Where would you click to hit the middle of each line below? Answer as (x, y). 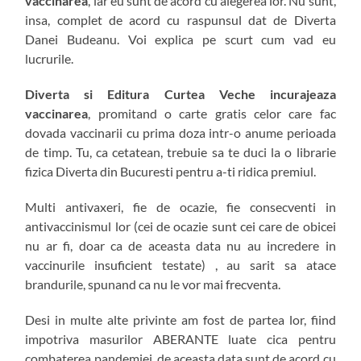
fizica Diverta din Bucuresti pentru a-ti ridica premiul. (171, 171)
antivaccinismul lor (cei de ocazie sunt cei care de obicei (180, 226)
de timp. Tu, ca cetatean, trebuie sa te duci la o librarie (180, 151)
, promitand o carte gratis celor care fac (212, 113)
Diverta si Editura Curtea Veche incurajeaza (180, 93)
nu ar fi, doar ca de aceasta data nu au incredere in (180, 245)
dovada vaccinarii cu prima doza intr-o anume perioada (180, 132)
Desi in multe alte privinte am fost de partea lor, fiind (180, 319)
